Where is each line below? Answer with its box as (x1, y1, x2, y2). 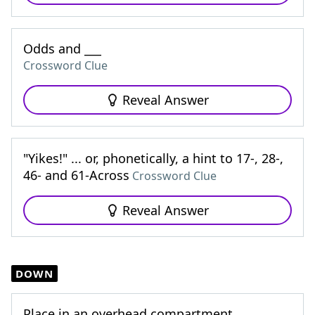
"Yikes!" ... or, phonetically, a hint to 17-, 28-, (23, 150, 283, 167)
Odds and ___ (23, 40, 101, 57)
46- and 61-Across (23, 167, 129, 184)
